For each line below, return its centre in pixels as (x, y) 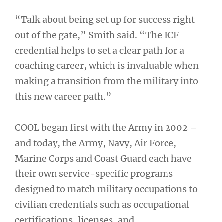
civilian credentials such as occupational (102, 204)
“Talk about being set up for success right (105, 20)
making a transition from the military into (107, 81)
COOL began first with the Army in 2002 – (106, 127)
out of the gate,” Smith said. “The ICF (97, 35)
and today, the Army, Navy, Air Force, (96, 143)
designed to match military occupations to (106, 189)
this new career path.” (63, 96)
